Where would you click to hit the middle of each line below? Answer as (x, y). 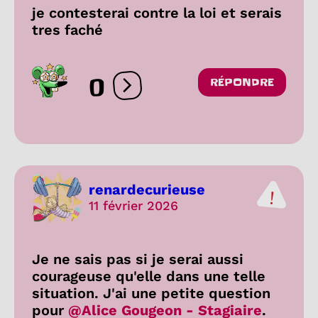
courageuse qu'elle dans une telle (149, 276)
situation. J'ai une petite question (151, 293)
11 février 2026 (133, 206)
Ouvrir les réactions (181, 92)
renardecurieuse (147, 190)
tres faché (67, 29)
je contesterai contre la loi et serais (157, 12)
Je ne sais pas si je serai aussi (138, 259)
